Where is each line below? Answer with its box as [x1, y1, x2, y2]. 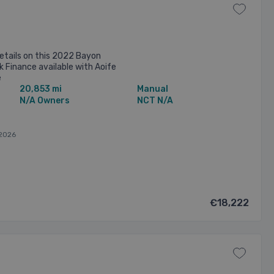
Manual [137, 83, 169, 94]
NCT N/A [137, 95, 174, 106]
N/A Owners [19, 95, 70, 106]
